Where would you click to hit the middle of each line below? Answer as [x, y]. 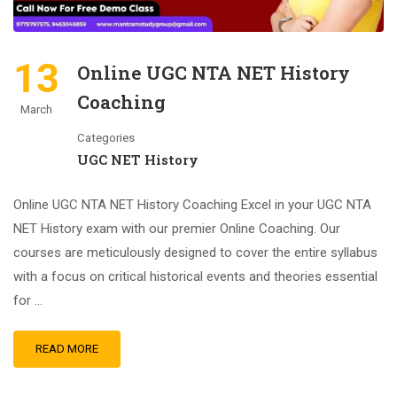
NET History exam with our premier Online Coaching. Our [177, 229]
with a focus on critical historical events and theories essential [195, 276]
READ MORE [67, 349]
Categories [106, 138]
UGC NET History [138, 160]
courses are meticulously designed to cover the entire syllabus [195, 253]
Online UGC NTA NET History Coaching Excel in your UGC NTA [192, 205]
